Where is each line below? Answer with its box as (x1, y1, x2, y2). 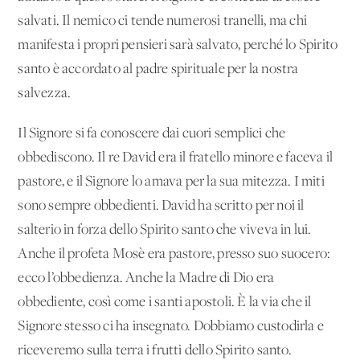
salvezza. (18, 85, 74, 101)
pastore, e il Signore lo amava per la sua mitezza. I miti (18, 174, 325, 190)
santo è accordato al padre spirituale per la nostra (18, 61, 299, 77)
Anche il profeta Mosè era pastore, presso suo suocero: (18, 246, 330, 262)
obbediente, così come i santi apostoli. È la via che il (18, 294, 312, 310)
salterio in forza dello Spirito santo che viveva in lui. (18, 222, 312, 238)
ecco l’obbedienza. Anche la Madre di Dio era (18, 270, 275, 286)
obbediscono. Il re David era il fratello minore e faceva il (18, 149, 333, 166)
